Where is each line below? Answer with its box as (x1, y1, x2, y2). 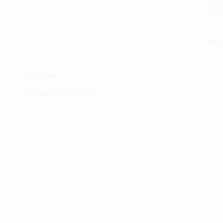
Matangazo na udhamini (28, 20, 102, 29)
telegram (92, 3, 121, 12)
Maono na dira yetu (28, 54, 88, 63)
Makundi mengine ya (28, 3, 92, 12)
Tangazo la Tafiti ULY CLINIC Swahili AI (28, 139, 146, 147)
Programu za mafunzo (28, 88, 97, 97)
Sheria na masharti (28, 105, 86, 113)
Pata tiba (28, 71, 55, 80)
